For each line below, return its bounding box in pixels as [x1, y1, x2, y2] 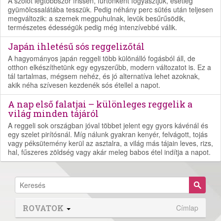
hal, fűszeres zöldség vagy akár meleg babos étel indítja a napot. [8, 147, 211, 157]
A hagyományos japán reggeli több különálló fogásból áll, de [8, 53, 195, 63]
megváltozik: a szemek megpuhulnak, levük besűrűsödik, [8, 13, 185, 23]
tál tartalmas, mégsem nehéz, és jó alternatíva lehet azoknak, [8, 71, 200, 81]
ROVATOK [23, 202, 66, 213]
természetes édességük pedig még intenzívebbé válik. [8, 22, 177, 32]
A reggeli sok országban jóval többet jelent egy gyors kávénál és [8, 120, 208, 130]
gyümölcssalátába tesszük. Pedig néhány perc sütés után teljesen [8, 4, 213, 14]
